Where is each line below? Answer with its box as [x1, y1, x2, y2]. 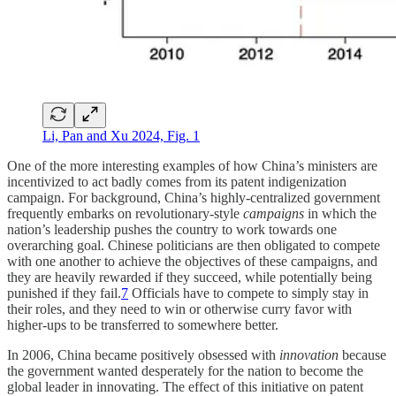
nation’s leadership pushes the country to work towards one [7, 222, 337, 238]
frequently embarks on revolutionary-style [7, 206, 243, 222]
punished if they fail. [7, 286, 121, 301]
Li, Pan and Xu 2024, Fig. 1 [42, 128, 200, 144]
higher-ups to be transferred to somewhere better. [7, 317, 278, 333]
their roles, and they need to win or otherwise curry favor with [7, 301, 352, 317]
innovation [279, 347, 339, 363]
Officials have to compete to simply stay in [128, 286, 369, 301]
